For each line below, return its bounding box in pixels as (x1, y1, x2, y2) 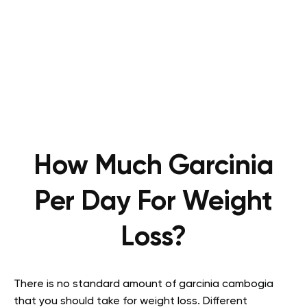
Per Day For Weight (34, 188, 273, 216)
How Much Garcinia (34, 152, 273, 180)
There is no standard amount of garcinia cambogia (14, 278, 273, 290)
